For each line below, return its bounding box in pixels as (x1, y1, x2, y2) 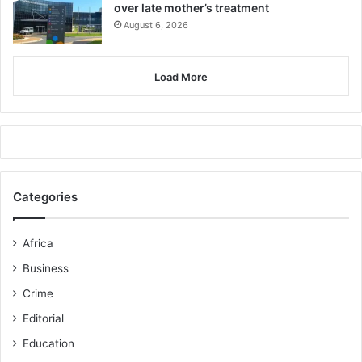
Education (23, 336, 74, 350)
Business (23, 261, 69, 275)
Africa (23, 236, 53, 250)
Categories (13, 188, 78, 204)
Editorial (23, 311, 64, 325)
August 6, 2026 (124, 19, 188, 31)
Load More (154, 69, 208, 83)
